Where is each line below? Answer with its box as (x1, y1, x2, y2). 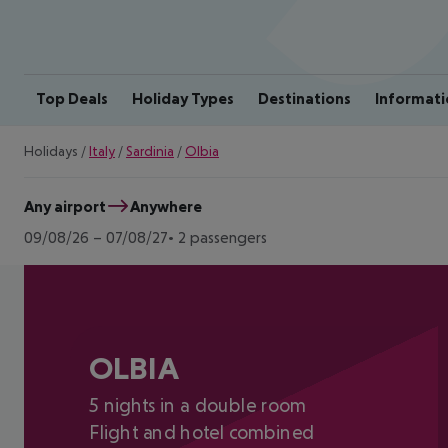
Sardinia (126, 143, 174, 159)
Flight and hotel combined (89, 421, 314, 444)
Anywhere (130, 196, 202, 215)
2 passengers (178, 228, 267, 246)
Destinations (258, 89, 351, 107)
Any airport (24, 196, 106, 215)
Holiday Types (132, 89, 234, 107)
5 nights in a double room (89, 394, 306, 417)
